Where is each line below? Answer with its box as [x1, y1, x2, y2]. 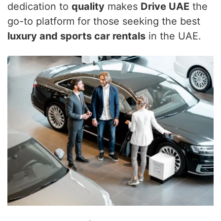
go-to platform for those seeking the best [7, 15, 200, 27]
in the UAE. [146, 30, 201, 42]
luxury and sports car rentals [7, 30, 146, 42]
